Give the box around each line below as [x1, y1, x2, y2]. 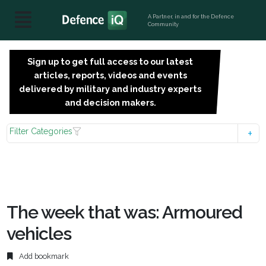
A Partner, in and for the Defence [148, 13, 235, 20]
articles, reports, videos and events [33, 70, 187, 80]
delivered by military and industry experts [19, 84, 202, 94]
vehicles [7, 223, 72, 244]
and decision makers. [64, 97, 156, 107]
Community [148, 21, 179, 27]
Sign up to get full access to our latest [27, 56, 194, 66]
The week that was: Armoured [7, 202, 243, 223]
